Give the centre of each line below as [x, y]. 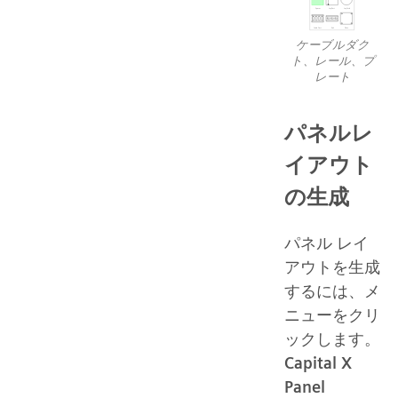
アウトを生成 [332, 267]
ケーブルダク [332, 45]
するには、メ [332, 291]
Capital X [318, 363]
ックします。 [332, 339]
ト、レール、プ [332, 61]
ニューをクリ [332, 315]
